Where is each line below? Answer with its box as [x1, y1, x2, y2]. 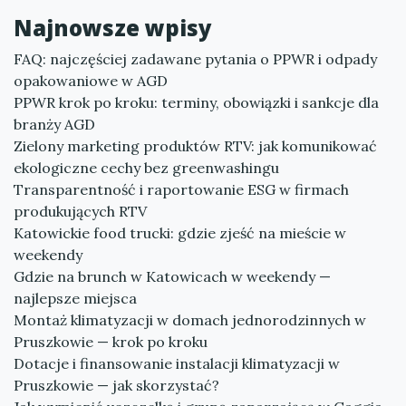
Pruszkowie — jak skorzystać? [14, 376, 219, 394]
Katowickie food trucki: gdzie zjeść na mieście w [14, 224, 346, 242]
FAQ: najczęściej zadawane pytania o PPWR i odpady [14, 50, 377, 68]
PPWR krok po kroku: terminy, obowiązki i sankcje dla [14, 93, 379, 111]
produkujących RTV [14, 202, 147, 220]
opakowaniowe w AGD [14, 72, 168, 90]
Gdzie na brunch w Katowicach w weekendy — [14, 267, 331, 285]
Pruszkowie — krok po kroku [14, 333, 208, 351]
